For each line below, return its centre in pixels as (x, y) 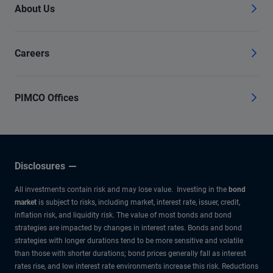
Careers (32, 53)
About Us (35, 9)
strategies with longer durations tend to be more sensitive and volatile (129, 240)
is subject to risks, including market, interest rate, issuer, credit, (138, 202)
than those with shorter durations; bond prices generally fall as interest (130, 253)
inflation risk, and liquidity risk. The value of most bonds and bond (123, 215)
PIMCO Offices (47, 97)
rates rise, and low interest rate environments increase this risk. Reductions (136, 266)
